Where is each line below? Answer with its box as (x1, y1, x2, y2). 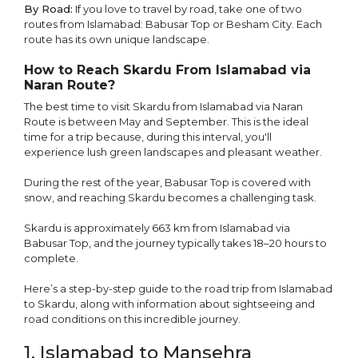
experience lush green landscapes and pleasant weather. (24, 145, 322, 158)
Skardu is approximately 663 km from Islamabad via (24, 221, 290, 234)
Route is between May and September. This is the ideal (24, 114, 308, 128)
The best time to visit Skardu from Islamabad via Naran (24, 99, 303, 113)
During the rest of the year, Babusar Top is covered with (24, 175, 311, 189)
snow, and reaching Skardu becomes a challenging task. (24, 190, 316, 204)
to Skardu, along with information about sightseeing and (24, 296, 315, 310)
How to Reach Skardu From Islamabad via (24, 62, 311, 78)
